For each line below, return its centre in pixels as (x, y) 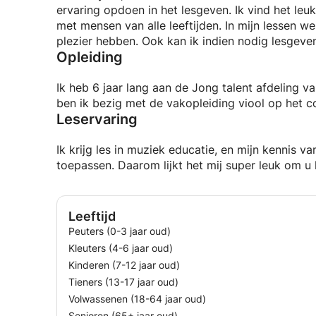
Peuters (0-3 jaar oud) (120, 231)
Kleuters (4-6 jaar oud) (121, 248)
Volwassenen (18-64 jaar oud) (137, 299)
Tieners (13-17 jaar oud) (123, 282)
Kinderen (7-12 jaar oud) (124, 265)
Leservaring (97, 119)
